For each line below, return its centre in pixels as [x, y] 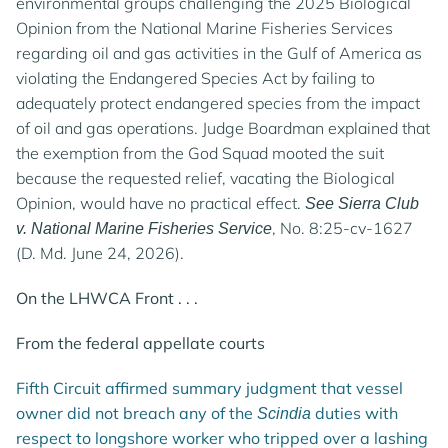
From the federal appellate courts [140, 343]
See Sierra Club [362, 203]
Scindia [284, 413]
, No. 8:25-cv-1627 [342, 228]
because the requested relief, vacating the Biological [205, 178]
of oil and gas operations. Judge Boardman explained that [223, 128]
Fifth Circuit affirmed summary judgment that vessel [209, 388]
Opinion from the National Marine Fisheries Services [204, 28]
